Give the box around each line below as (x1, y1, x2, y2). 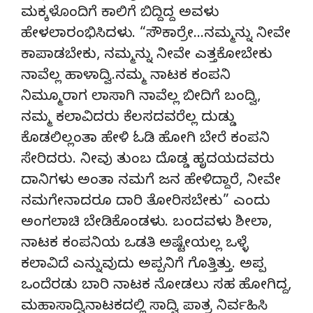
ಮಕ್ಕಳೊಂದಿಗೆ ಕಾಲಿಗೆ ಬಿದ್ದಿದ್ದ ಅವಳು (21, 4, 219, 24)
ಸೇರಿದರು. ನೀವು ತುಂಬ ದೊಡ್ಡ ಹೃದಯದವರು (21, 151, 275, 170)
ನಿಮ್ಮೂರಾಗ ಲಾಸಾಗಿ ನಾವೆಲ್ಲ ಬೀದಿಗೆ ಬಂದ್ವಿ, (21, 88, 261, 108)
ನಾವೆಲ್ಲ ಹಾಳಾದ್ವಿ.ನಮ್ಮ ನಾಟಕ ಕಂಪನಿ (21, 67, 231, 87)
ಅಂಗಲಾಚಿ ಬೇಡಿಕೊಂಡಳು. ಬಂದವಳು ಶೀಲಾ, (21, 214, 272, 233)
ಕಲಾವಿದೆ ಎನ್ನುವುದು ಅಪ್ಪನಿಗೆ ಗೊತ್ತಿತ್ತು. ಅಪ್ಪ (21, 256, 265, 275)
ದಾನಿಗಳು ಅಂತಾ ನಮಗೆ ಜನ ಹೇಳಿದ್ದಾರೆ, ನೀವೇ (21, 172, 281, 191)
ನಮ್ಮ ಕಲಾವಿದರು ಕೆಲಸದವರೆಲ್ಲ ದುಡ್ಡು (21, 109, 235, 129)
